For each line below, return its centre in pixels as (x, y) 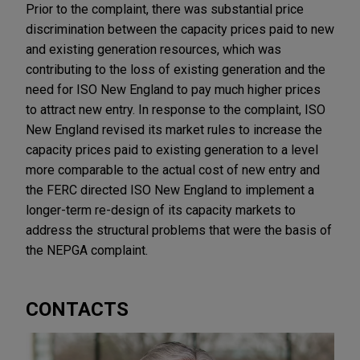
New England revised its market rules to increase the (174, 129)
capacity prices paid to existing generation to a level (172, 149)
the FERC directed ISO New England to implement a (170, 190)
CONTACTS (77, 309)
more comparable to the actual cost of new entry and (173, 170)
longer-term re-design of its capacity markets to (161, 210)
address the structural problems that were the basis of (179, 230)
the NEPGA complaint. (87, 250)
